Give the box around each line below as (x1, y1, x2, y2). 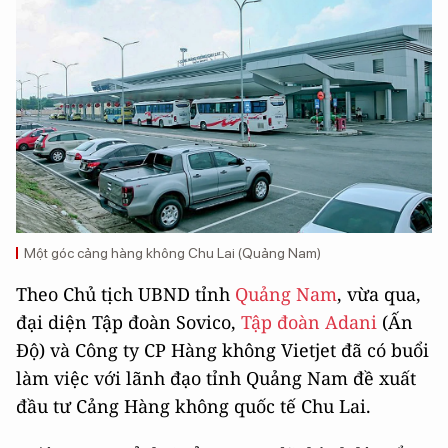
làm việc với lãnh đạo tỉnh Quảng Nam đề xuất (16, 366, 416, 391)
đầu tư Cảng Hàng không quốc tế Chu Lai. (16, 394, 371, 419)
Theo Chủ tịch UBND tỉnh (16, 282, 235, 307)
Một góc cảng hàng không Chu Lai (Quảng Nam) (24, 245, 321, 262)
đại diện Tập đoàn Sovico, (16, 310, 241, 335)
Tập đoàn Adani (241, 310, 377, 335)
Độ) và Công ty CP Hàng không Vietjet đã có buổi (16, 338, 429, 363)
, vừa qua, (337, 282, 421, 307)
